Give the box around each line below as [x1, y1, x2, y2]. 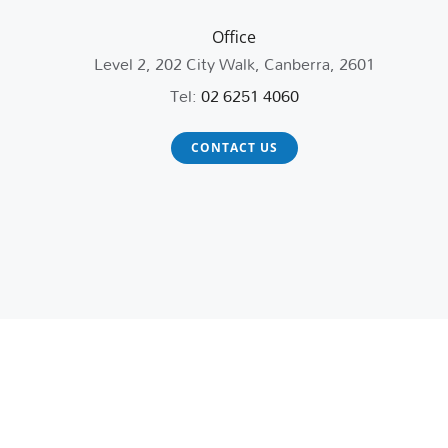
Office [212, 26, 256, 49]
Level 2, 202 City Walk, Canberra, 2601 [93, 47, 375, 81]
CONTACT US [190, 139, 278, 157]
